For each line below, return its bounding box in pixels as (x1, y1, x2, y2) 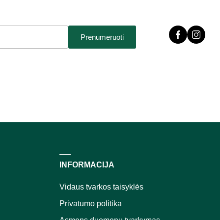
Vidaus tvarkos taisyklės (59, 183, 143, 191)
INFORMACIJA (59, 161, 114, 169)
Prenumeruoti (80, 33, 124, 41)
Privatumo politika (59, 199, 122, 208)
